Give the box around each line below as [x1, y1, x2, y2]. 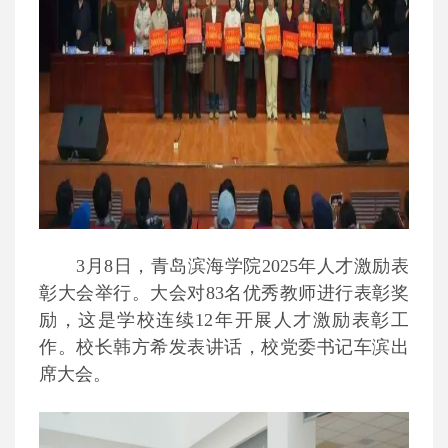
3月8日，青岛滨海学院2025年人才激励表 [76, 256, 409, 276]
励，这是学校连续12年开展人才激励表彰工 [39, 310, 409, 330]
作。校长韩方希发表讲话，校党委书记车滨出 [39, 337, 409, 357]
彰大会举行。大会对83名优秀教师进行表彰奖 [39, 283, 409, 303]
